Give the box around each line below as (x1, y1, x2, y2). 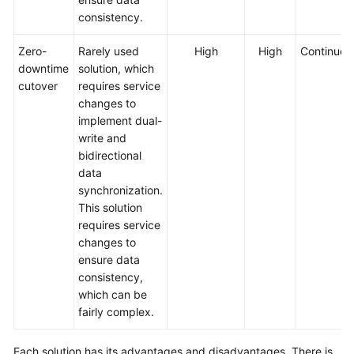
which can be (78, 288, 147, 301)
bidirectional (78, 149, 141, 162)
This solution (78, 201, 142, 214)
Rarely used (78, 44, 139, 58)
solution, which (78, 62, 154, 75)
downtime (18, 62, 69, 75)
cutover (18, 79, 58, 92)
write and (78, 131, 126, 145)
